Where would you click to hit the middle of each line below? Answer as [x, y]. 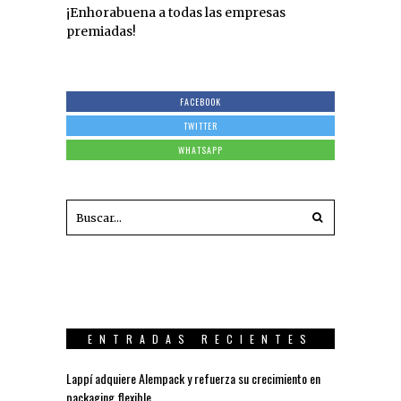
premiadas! [101, 32]
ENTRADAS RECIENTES [200, 339]
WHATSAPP [200, 150]
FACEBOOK [200, 102]
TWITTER [200, 126]
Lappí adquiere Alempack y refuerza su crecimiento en [193, 379]
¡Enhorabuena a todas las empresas [176, 13]
